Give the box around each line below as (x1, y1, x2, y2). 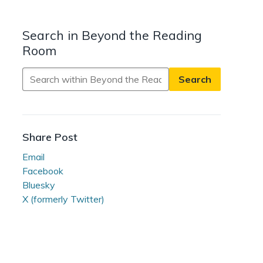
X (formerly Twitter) (22, 193, 104, 205)
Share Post (22, 130, 77, 144)
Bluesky (22, 179, 55, 191)
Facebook (22, 165, 63, 177)
